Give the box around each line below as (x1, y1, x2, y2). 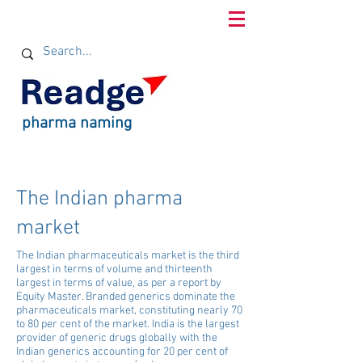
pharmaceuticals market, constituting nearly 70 (16, 304, 242, 318)
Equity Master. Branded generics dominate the (16, 290, 235, 304)
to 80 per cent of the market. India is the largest (16, 318, 239, 331)
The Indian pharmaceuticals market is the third (16, 249, 239, 263)
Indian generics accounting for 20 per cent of (16, 345, 228, 359)
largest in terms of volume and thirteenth (16, 263, 213, 276)
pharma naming (22, 114, 132, 133)
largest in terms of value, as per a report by (16, 276, 221, 290)
